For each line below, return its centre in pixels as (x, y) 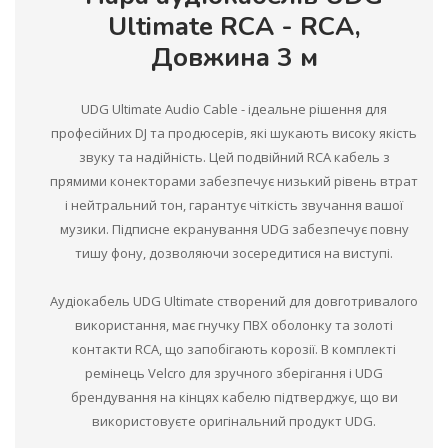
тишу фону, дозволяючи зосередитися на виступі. (234, 253)
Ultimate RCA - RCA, (234, 27)
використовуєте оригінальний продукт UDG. (234, 421)
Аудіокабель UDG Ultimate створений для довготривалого (234, 301)
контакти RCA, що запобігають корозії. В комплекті (234, 349)
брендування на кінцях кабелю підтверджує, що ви (234, 397)
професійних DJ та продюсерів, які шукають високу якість (234, 133)
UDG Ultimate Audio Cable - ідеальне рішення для (234, 109)
